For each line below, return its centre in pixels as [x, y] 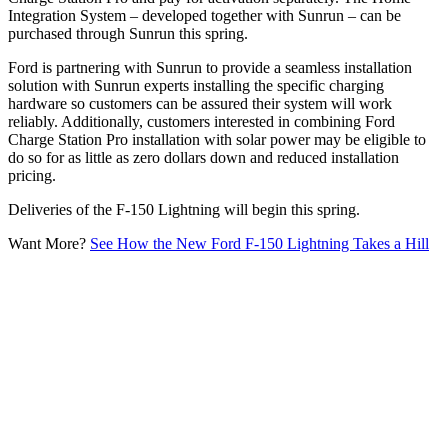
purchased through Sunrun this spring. [128, 33]
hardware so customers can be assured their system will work [200, 103]
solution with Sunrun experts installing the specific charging [196, 85]
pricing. [32, 175]
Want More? [49, 243]
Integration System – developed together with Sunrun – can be [204, 15]
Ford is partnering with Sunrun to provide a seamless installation [210, 67]
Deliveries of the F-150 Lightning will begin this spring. [184, 209]
